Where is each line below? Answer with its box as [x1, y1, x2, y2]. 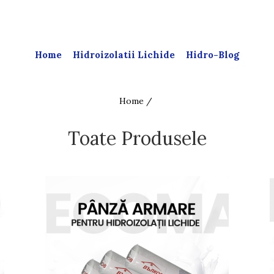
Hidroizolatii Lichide [73, 49, 175, 61]
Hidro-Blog [186, 49, 239, 61]
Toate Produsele [67, 126, 207, 150]
